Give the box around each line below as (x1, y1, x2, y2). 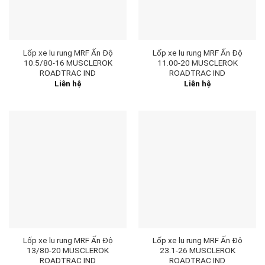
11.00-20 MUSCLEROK (157, 57, 238, 67)
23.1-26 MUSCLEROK (159, 245, 235, 256)
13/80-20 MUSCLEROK (27, 245, 109, 256)
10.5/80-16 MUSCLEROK (23, 57, 112, 67)
